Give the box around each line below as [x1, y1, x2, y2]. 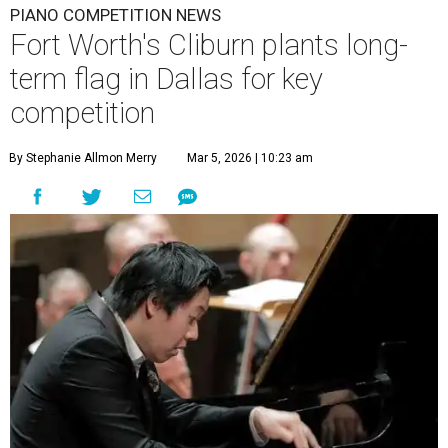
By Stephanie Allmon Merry [9, 151, 157, 166]
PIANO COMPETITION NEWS [10, 5, 221, 26]
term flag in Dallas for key [10, 62, 323, 97]
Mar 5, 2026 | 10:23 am [187, 151, 313, 166]
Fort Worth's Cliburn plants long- [10, 28, 408, 63]
